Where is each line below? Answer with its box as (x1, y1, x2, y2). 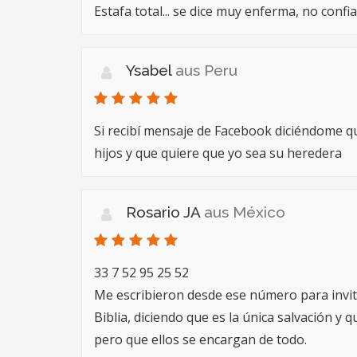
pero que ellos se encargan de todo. (94, 331, 307, 348)
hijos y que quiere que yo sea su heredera (94, 144, 342, 162)
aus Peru (175, 61, 237, 79)
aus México (204, 203, 285, 221)
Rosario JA (126, 203, 204, 221)
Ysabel (126, 61, 175, 79)
